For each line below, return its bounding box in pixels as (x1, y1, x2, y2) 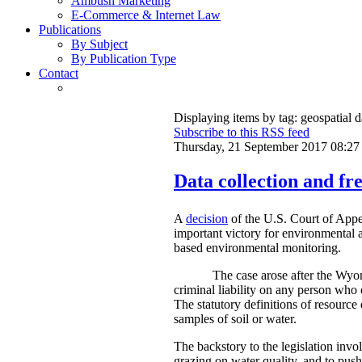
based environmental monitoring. (174, 241, 341, 255)
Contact (39, 66, 78, 81)
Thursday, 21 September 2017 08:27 (174, 140, 360, 154)
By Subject (71, 37, 128, 52)
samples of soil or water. (174, 312, 297, 326)
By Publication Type (71, 52, 176, 66)
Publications (39, 23, 101, 37)
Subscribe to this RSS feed (174, 125, 309, 140)
